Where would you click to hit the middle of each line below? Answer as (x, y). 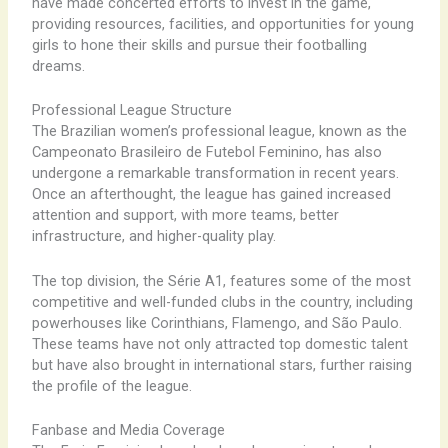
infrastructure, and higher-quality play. (153, 236)
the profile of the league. (111, 385)
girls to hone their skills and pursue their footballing (199, 44)
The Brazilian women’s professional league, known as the (219, 131)
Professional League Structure (131, 110)
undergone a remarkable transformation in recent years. (215, 173)
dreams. (58, 65)
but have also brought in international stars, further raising (221, 364)
